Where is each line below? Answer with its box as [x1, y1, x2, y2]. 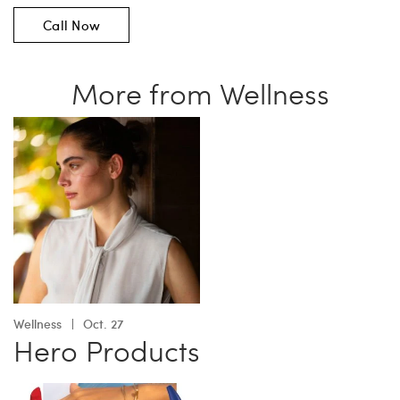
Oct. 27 [83, 314, 123, 332]
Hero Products [13, 329, 200, 370]
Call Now [43, 15, 100, 34]
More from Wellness [71, 72, 329, 112]
